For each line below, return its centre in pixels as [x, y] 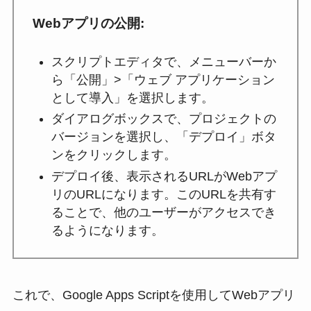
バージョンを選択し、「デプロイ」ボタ [163, 137]
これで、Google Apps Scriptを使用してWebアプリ [153, 295]
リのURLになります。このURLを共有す [163, 194]
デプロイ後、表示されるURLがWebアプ [164, 176]
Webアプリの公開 [86, 24]
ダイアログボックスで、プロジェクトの [163, 119]
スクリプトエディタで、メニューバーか [163, 61]
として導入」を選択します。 [132, 98]
